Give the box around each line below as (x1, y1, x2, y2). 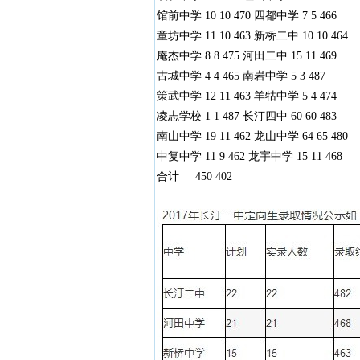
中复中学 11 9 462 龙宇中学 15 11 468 (156, 150, 342, 162)
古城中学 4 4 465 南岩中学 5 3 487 (156, 70, 325, 82)
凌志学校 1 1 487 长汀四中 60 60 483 (156, 110, 337, 122)
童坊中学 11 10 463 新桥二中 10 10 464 (156, 30, 348, 42)
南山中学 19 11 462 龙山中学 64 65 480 (156, 130, 348, 142)
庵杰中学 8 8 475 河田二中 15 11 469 (156, 50, 337, 62)
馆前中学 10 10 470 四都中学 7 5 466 (156, 10, 337, 22)
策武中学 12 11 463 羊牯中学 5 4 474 (156, 90, 337, 102)
